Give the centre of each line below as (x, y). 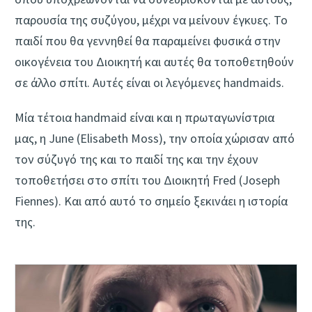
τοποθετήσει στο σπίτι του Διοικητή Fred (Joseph (147, 180)
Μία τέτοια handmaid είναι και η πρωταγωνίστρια (145, 117)
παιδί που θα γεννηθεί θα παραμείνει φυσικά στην (148, 40)
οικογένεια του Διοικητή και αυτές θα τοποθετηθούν (154, 61)
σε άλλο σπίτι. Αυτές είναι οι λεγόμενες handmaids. (149, 82)
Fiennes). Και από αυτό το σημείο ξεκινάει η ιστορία (151, 201)
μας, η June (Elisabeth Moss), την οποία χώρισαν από (155, 138)
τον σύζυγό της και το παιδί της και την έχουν (136, 159)
